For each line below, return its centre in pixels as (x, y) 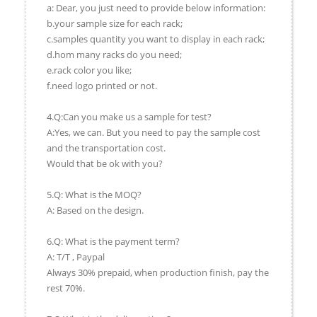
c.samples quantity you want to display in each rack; (156, 39)
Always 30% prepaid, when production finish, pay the (158, 273)
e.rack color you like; (89, 70)
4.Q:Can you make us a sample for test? (129, 117)
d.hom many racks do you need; (114, 55)
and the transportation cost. (106, 148)
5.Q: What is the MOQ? (94, 195)
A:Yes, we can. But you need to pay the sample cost (154, 133)
